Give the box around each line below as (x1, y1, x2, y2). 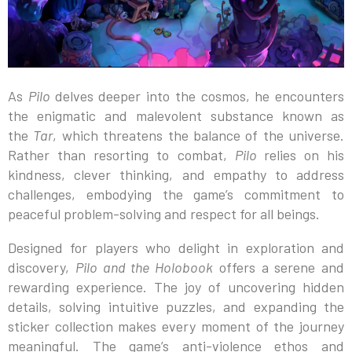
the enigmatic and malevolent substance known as (8, 107, 344, 125)
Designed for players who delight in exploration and (8, 239, 344, 257)
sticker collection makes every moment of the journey (8, 317, 344, 335)
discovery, (8, 258, 75, 277)
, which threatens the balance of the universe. (53, 126, 344, 145)
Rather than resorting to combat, (8, 146, 235, 164)
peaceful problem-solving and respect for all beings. (8, 205, 320, 223)
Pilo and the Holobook (75, 258, 213, 277)
